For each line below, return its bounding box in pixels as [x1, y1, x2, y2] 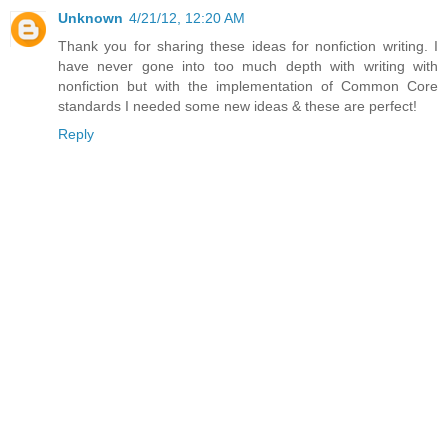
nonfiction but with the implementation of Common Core [58, 78, 438, 95]
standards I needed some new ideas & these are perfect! [58, 98, 417, 115]
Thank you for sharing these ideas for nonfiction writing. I [58, 38, 438, 55]
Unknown [58, 10, 123, 27]
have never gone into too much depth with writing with [58, 58, 438, 75]
